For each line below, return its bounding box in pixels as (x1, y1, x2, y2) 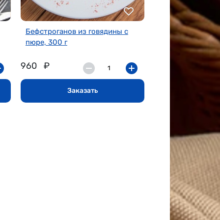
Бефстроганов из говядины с (25, 27, 128, 36)
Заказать (67, 86, 98, 95)
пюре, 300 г (25, 37, 67, 47)
